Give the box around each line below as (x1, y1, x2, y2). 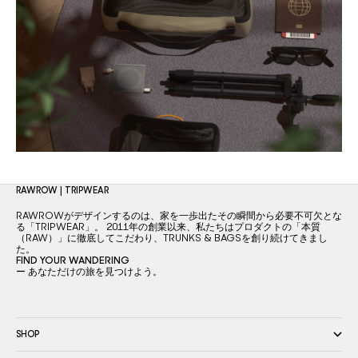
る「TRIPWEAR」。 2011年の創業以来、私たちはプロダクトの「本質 (16, 221, 320, 234)
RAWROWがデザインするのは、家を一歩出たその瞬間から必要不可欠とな (16, 209, 342, 223)
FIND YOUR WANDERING (16, 254, 129, 268)
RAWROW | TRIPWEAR (16, 185, 109, 197)
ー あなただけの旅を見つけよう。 (16, 265, 162, 279)
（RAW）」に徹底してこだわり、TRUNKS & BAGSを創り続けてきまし (16, 232, 328, 245)
